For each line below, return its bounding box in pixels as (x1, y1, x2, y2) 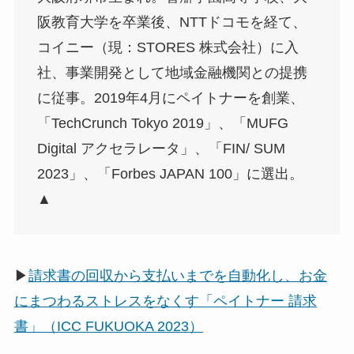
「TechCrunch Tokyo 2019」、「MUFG (36, 115, 288, 131)
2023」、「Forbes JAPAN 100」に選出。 (36, 165, 303, 182)
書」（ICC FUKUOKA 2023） (13, 318, 203, 334)
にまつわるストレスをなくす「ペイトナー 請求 (13, 292, 317, 309)
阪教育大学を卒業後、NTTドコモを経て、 (36, 13, 307, 30)
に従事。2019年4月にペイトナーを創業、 (36, 89, 304, 106)
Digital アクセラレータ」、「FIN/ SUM (36, 140, 285, 156)
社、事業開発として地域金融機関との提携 (36, 64, 307, 81)
